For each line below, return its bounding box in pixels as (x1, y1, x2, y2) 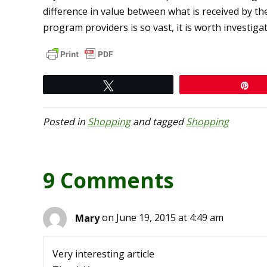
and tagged (131, 115, 186, 129)
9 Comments (43, 166, 174, 195)
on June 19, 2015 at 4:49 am (102, 211, 223, 225)
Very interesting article (52, 247, 154, 261)
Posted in (43, 115, 88, 129)
